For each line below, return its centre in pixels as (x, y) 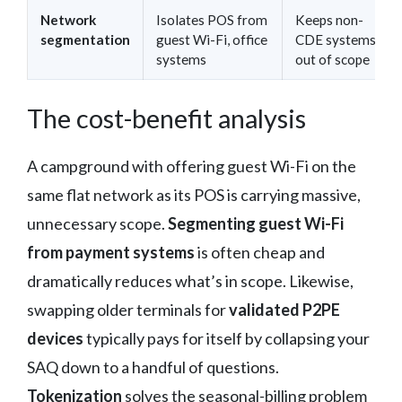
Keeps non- (329, 19)
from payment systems (111, 252)
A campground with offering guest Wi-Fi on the (192, 166)
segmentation (85, 39)
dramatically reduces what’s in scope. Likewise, (190, 280)
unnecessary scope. (97, 223)
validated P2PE (284, 309)
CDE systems (336, 39)
